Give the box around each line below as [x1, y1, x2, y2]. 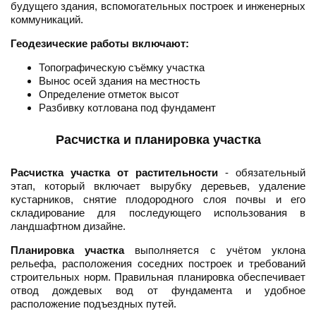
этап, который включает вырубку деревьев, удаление [11, 180, 305, 193]
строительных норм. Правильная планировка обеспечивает [11, 271, 305, 284]
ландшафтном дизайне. [11, 220, 126, 233]
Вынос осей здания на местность [39, 75, 200, 87]
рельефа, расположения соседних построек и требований [11, 257, 305, 270]
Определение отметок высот [39, 88, 179, 101]
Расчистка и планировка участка [55, 133, 261, 147]
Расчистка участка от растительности [11, 166, 218, 179]
